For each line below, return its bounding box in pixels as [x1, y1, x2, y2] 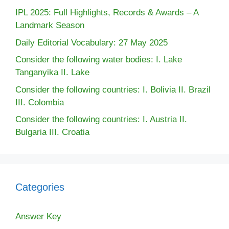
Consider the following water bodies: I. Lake [15, 55, 182, 64]
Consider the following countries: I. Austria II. [15, 114, 187, 124]
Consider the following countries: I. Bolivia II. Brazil [15, 84, 211, 95]
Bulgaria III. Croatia [15, 127, 89, 137]
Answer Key [15, 212, 61, 221]
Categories [15, 181, 64, 193]
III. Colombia [15, 97, 64, 107]
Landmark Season [15, 20, 84, 30]
